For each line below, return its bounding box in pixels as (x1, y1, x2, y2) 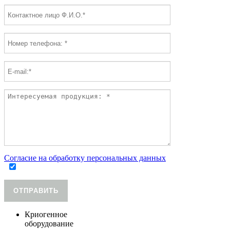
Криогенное (25, 210, 67, 219)
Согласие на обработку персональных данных (4, 154, 166, 163)
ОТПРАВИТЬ (13, 187, 59, 195)
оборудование (25, 219, 73, 228)
